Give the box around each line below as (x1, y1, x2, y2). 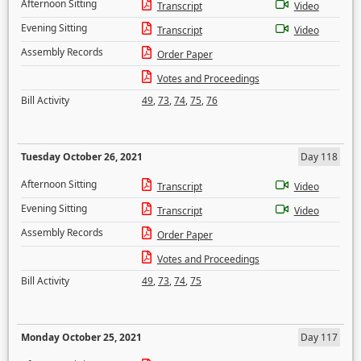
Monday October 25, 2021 (21, 330, 142, 344)
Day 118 (301, 150, 338, 164)
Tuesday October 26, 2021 (21, 150, 143, 164)
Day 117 (301, 330, 338, 344)
